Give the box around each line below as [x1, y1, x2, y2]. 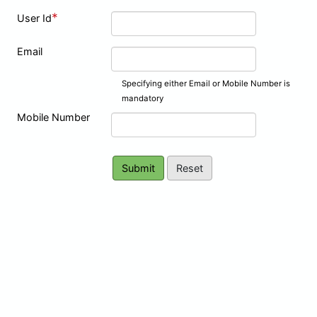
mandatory [121, 93, 163, 103]
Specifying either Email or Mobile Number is [121, 78, 290, 88]
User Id [16, 11, 52, 24]
